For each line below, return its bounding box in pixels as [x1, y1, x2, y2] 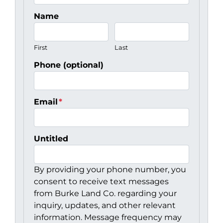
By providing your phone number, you [34, 164, 186, 174]
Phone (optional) [34, 60, 104, 70]
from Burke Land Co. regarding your [34, 188, 177, 198]
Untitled [34, 133, 68, 143]
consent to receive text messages [34, 176, 169, 186]
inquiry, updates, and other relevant [34, 200, 176, 210]
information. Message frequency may [34, 212, 182, 222]
